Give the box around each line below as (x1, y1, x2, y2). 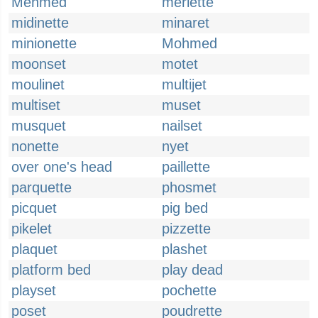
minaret (162, 15, 209, 31)
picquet (11, 200, 57, 216)
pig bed (162, 200, 208, 216)
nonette (11, 138, 59, 154)
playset (11, 283, 56, 298)
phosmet (162, 180, 216, 195)
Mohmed (162, 35, 217, 51)
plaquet (11, 241, 57, 257)
